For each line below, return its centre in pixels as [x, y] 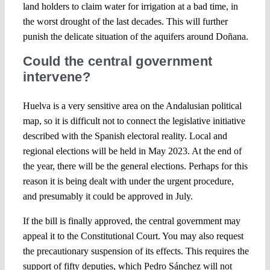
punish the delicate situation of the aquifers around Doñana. [135, 36]
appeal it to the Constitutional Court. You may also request [133, 236]
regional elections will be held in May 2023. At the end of [132, 151]
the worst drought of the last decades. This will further [125, 21]
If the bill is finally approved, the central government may [131, 221]
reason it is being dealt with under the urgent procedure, [128, 181]
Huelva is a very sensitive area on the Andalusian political [132, 105]
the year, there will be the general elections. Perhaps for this [135, 166]
